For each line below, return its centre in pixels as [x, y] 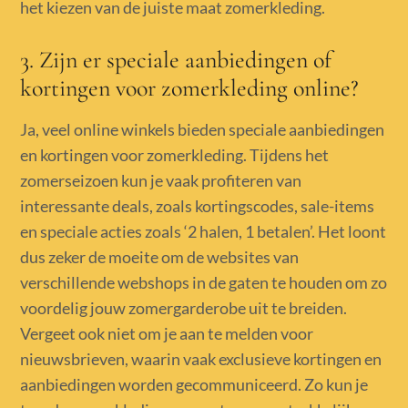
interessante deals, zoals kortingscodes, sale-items [198, 205]
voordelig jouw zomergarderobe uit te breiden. [184, 307]
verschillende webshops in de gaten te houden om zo [204, 282]
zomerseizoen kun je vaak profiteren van [161, 180]
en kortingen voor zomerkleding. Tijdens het [175, 154]
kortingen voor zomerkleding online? [190, 87]
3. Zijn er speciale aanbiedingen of [176, 59]
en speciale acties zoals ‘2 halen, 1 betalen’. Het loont [204, 231]
